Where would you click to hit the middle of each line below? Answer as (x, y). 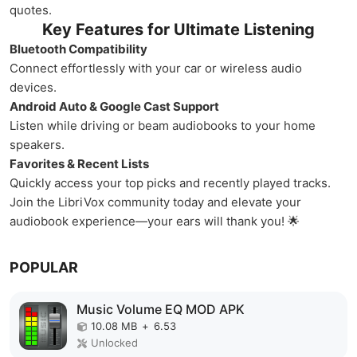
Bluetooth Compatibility (78, 49)
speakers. (37, 145)
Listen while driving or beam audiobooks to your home (163, 126)
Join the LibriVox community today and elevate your (155, 202)
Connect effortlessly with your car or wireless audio (156, 68)
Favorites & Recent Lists (79, 164)
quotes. (31, 10)
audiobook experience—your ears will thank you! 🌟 (155, 221)
